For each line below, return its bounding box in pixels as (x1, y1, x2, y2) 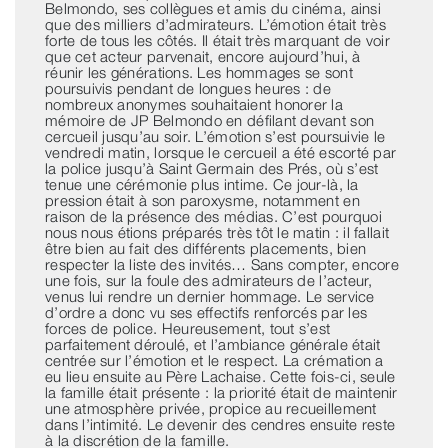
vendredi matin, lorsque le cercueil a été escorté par (44, 143, 397, 162)
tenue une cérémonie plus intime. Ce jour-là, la (44, 175, 359, 194)
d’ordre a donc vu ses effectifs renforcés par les (44, 303, 368, 322)
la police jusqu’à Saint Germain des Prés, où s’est (44, 159, 379, 178)
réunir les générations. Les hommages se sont (44, 63, 353, 82)
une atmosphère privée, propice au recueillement (44, 399, 377, 418)
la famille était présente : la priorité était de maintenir (44, 383, 398, 402)
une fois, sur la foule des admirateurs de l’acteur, (44, 271, 373, 290)
